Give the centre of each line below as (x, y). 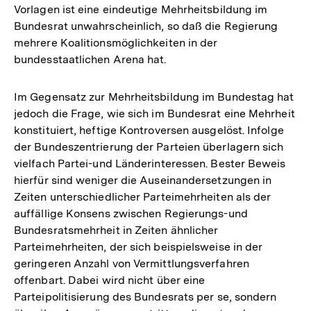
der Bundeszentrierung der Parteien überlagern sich (149, 146)
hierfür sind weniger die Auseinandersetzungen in (143, 180)
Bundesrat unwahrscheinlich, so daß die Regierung (146, 26)
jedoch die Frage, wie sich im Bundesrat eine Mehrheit (154, 113)
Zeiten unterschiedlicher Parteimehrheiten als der (143, 196)
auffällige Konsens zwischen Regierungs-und (131, 213)
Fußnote (106, 11)
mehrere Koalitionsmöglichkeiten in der (116, 42)
